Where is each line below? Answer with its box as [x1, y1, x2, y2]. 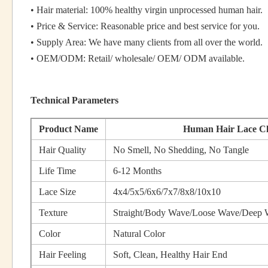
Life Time [39, 166, 76, 176]
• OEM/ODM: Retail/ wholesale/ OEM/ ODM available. [31, 53, 245, 63]
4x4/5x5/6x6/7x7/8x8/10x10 [113, 187, 221, 197]
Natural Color [113, 229, 165, 239]
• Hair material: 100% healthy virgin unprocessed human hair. [31, 5, 263, 15]
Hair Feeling [39, 249, 86, 260]
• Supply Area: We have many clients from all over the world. [31, 37, 263, 47]
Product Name [39, 124, 98, 134]
